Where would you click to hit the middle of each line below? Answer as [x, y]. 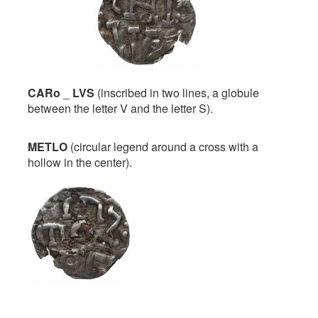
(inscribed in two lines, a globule [177, 92]
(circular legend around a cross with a [163, 146]
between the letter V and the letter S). [120, 108]
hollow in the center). [80, 162]
